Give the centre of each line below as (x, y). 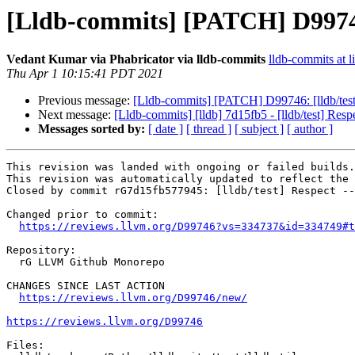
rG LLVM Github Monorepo (13, 262)
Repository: (41, 250)
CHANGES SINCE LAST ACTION (86, 286)
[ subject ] (259, 129)
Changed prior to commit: (82, 215)
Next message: (76, 115)
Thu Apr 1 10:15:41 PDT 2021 (85, 74)
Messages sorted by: (92, 129)
